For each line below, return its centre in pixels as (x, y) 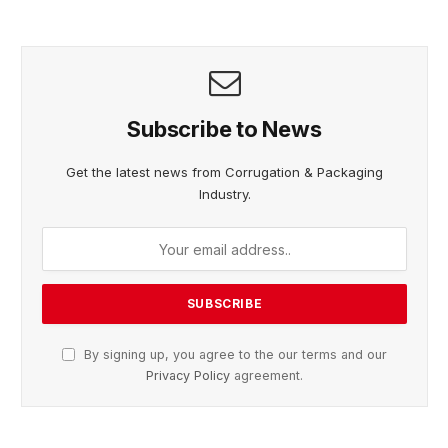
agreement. (266, 376)
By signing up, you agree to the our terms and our (233, 355)
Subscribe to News (224, 129)
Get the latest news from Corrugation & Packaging (224, 172)
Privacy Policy (188, 376)
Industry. (224, 194)
